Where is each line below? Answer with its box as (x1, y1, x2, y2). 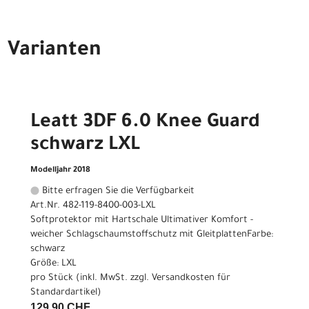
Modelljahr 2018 (30, 166, 90, 175)
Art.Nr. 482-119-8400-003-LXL (30, 200, 156, 211)
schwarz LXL (30, 135, 140, 157)
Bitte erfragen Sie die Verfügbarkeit (39, 186, 195, 197)
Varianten (8, 39, 101, 62)
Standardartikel (30, 287, 97, 298)
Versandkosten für (152, 272, 230, 283)
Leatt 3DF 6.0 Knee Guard (30, 112, 260, 134)
